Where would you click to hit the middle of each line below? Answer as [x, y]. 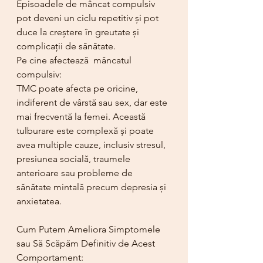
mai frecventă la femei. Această [82, 117]
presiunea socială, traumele [75, 159]
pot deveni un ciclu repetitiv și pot [89, 18]
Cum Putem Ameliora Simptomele [90, 230]
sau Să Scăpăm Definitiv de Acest [87, 244]
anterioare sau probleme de [76, 173]
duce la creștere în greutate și [79, 32]
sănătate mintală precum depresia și [92, 187]
